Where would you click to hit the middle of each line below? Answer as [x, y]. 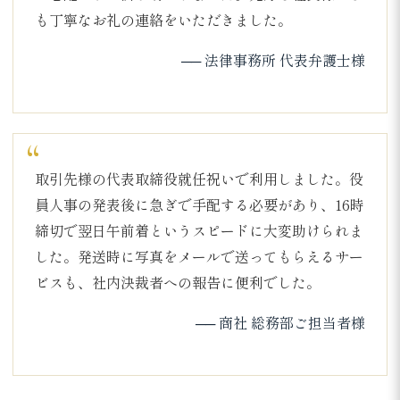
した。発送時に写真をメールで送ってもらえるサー [199, 257]
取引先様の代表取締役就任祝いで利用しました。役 [199, 179]
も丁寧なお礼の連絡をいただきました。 [163, 20]
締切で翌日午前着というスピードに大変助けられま [199, 231]
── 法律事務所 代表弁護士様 [273, 60]
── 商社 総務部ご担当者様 [280, 323]
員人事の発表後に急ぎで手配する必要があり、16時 [200, 205]
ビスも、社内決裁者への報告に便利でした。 [178, 283]
